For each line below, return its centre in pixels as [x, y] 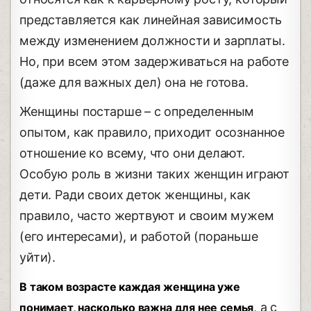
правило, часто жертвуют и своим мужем [147, 216]
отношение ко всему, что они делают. [132, 153]
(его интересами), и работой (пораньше [139, 237]
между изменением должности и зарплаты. [152, 41]
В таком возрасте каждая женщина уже [130, 287]
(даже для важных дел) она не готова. [134, 83]
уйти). [38, 258]
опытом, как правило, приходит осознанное [152, 133]
